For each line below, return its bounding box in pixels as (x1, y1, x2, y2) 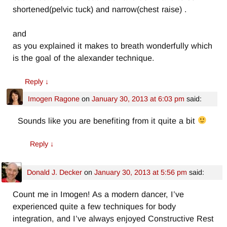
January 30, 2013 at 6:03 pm (91, 94, 184, 103)
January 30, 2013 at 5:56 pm (94, 168, 187, 176)
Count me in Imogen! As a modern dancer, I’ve (13, 189, 184, 199)
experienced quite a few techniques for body (13, 201, 176, 211)
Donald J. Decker (26, 168, 82, 176)
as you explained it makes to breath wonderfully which (13, 41, 213, 51)
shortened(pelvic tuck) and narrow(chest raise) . (13, 4, 187, 14)
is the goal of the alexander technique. (13, 53, 155, 63)
